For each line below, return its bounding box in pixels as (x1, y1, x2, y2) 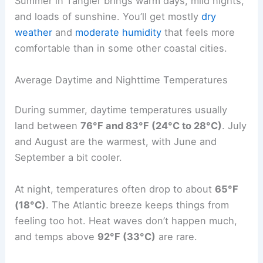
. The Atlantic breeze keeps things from (46, 198, 230, 211)
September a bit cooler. (15, 151, 123, 164)
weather (15, 26, 53, 39)
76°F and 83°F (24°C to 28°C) (80, 120, 222, 132)
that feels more (161, 26, 235, 39)
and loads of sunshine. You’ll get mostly (15, 11, 202, 23)
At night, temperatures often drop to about (15, 183, 215, 195)
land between (15, 120, 81, 132)
